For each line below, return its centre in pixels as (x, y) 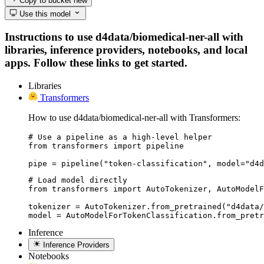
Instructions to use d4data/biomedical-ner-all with (124, 37)
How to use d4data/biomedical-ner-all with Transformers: (134, 117)
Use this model (44, 14)
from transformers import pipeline (106, 146)
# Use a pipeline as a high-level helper (120, 137)
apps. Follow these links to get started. (96, 63)
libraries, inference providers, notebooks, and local (126, 50)
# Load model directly (78, 180)
